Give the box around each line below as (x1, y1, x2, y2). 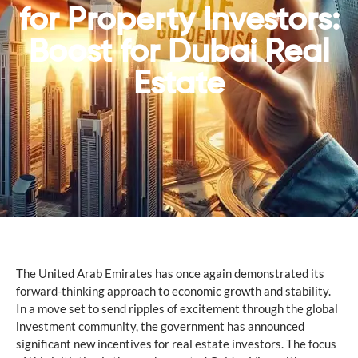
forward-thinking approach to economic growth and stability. (16, 283, 331, 298)
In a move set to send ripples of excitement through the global (16, 300, 338, 316)
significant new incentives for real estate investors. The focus (16, 336, 336, 351)
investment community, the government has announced (16, 318, 304, 333)
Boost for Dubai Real (29, 36, 329, 69)
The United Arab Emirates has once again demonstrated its (16, 265, 324, 280)
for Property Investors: (18, 4, 340, 37)
